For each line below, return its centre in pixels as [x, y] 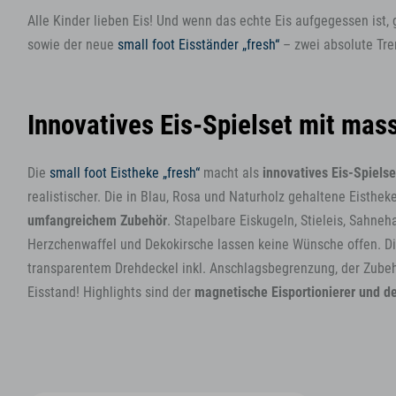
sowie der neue [72, 45]
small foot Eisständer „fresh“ [198, 45]
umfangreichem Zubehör [97, 221]
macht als [231, 173]
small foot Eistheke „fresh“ [125, 173]
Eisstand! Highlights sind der [109, 292]
